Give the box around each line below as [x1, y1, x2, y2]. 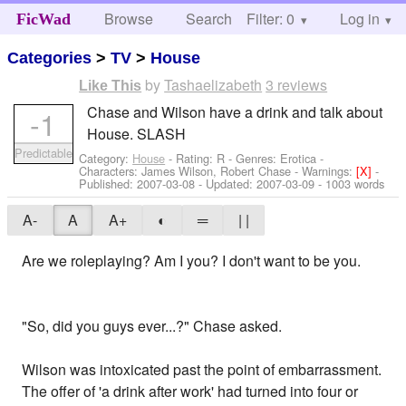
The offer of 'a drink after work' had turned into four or [22, 381, 359, 402]
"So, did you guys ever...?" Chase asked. [22, 315, 283, 337]
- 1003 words [314, 174, 385, 192]
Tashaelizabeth [164, 74, 263, 96]
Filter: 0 [246, 8, 295, 29]
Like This [79, 78, 142, 94]
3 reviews [266, 74, 328, 96]
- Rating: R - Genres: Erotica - [165, 149, 324, 167]
